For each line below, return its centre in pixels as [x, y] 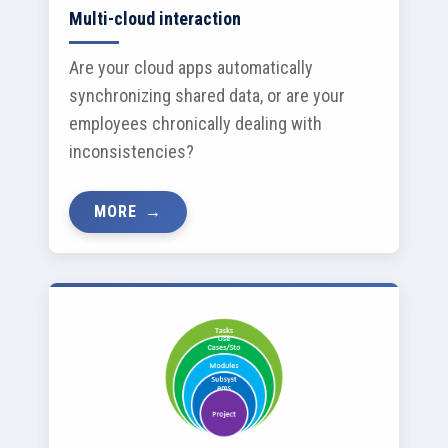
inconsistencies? [131, 151]
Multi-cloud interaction [155, 18]
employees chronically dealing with [195, 123]
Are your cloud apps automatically [191, 67]
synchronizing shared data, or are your [207, 95]
